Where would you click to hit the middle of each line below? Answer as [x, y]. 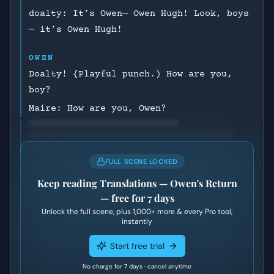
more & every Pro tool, [194, 212]
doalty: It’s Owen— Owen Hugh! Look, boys [139, 14]
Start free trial [137, 246]
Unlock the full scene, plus [87, 212]
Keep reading [68, 183]
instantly [137, 221]
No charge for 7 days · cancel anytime [137, 266]
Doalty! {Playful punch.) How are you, [131, 74]
